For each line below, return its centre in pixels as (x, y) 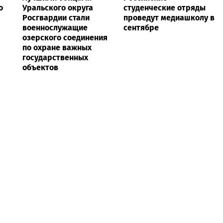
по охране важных (57, 47)
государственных (55, 57)
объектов (40, 67)
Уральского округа (58, 7)
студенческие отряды (165, 7)
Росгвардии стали (56, 17)
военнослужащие (55, 27)
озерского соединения (65, 37)
